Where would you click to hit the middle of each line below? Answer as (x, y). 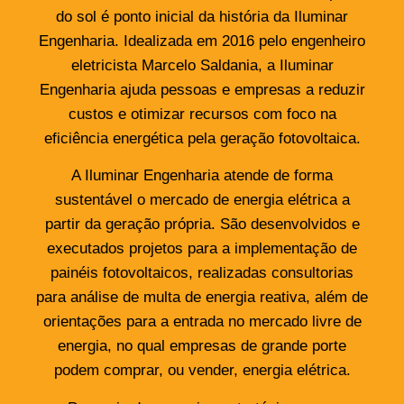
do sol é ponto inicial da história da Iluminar (202, 17)
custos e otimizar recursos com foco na (202, 114)
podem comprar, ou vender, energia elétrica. (202, 371)
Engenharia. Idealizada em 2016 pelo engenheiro (202, 41)
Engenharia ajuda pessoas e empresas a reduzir (202, 90)
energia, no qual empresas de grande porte (202, 346)
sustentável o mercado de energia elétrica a (202, 200)
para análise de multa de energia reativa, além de (202, 298)
